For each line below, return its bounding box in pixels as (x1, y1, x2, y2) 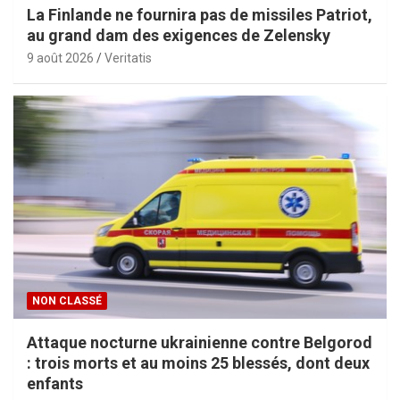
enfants (27, 374, 83, 394)
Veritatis (104, 50, 152, 65)
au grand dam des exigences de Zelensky (27, 25, 330, 45)
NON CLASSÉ (32, 295, 102, 308)
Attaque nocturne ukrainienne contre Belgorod (27, 333, 372, 353)
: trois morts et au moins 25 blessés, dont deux (27, 354, 370, 373)
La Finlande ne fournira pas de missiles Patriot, (27, 4, 372, 24)
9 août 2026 (27, 50, 94, 65)
